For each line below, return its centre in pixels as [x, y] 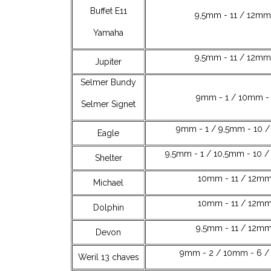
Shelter [108, 158]
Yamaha [108, 32]
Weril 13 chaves [108, 257]
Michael [108, 182]
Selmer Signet [108, 104]
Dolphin [108, 207]
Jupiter [108, 61]
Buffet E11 [108, 11]
